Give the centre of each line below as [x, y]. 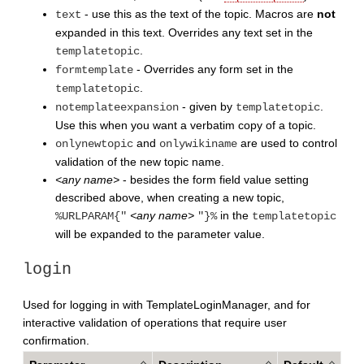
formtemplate [94, 69]
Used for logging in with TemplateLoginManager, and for [167, 304]
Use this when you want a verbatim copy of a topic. [186, 125]
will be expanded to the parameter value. [160, 234]
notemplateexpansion [117, 107]
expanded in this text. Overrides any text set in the [184, 32]
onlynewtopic [94, 143]
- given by [207, 106]
